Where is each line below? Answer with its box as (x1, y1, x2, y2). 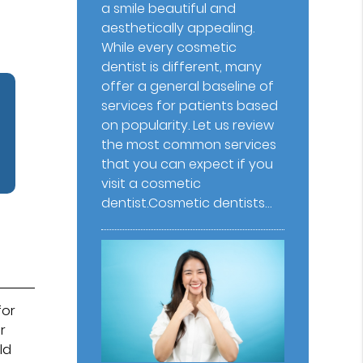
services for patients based (101, 96, 279, 116)
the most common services (101, 135, 277, 155)
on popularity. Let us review (101, 116, 275, 135)
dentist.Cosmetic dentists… (101, 194, 272, 213)
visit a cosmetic (101, 174, 202, 194)
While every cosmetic (101, 38, 237, 58)
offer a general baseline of (101, 77, 275, 96)
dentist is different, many (101, 58, 263, 77)
